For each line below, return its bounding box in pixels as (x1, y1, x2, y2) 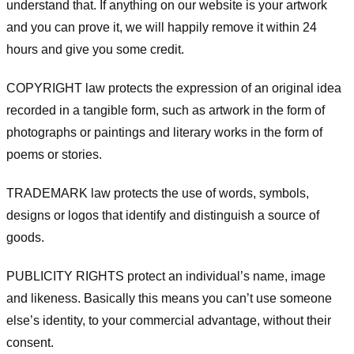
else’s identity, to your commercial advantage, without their (6, 313, 331, 327)
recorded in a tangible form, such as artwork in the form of (6, 104, 325, 118)
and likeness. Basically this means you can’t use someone (6, 291, 332, 305)
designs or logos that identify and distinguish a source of (6, 208, 319, 222)
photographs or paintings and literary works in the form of (6, 126, 322, 140)
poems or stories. (6, 148, 102, 162)
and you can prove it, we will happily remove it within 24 (6, 21, 317, 35)
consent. (6, 335, 54, 349)
